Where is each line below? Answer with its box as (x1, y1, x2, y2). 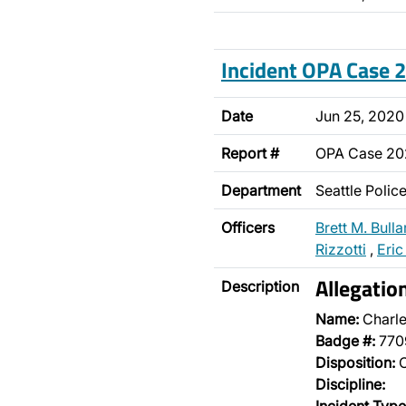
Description (221, 277, 299, 295)
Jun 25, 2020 (315, 107, 404, 125)
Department (221, 181, 301, 199)
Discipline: (315, 375, 385, 393)
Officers (221, 218, 275, 237)
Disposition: (315, 353, 395, 372)
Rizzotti (315, 240, 366, 258)
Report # (221, 144, 279, 162)
